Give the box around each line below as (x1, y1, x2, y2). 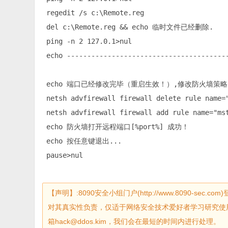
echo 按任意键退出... (42, 137, 122, 145)
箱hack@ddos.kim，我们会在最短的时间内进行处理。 (48, 217, 221, 225)
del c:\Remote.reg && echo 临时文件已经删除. (42, 23, 214, 31)
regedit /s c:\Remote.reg (42, 9, 145, 17)
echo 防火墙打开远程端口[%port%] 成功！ (42, 123, 189, 131)
